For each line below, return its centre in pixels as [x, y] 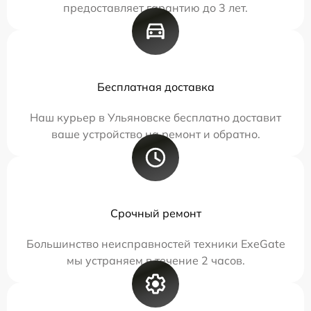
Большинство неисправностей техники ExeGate [155, 243]
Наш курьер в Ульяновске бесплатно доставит [155, 117]
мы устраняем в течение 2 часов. [155, 260]
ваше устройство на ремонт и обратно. [155, 134]
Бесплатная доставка [155, 86]
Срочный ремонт [155, 213]
